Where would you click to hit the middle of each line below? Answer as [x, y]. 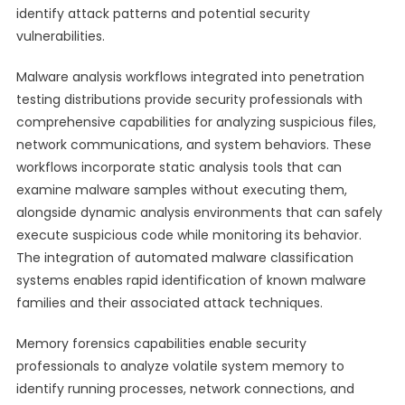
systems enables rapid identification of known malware [191, 280]
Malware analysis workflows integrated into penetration [190, 77]
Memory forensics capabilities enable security [161, 344]
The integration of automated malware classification [184, 258]
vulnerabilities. [60, 36]
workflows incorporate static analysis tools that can [179, 167]
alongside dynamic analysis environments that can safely [199, 212]
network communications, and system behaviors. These [193, 145]
